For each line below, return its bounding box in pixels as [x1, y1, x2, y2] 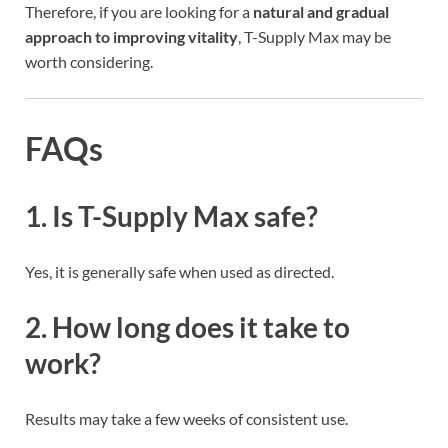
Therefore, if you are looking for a [25, 2, 253, 22]
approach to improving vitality [25, 27, 238, 47]
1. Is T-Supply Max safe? [25, 198, 318, 233]
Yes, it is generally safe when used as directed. [25, 261, 334, 281]
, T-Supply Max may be [238, 27, 391, 47]
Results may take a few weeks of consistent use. [25, 409, 348, 429]
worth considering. [25, 52, 153, 72]
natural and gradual [253, 2, 389, 22]
